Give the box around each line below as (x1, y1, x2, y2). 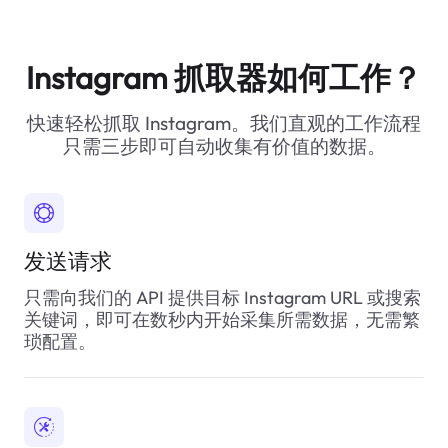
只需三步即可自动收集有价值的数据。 (62, 133, 386, 158)
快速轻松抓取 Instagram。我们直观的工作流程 (27, 110, 421, 135)
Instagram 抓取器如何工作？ (26, 58, 422, 98)
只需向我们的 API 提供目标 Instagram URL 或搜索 (23, 285, 421, 309)
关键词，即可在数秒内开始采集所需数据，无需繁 (23, 307, 420, 331)
